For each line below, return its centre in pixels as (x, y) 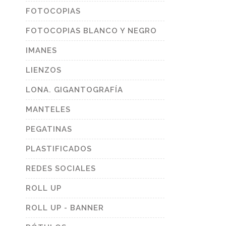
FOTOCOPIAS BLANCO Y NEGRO (91, 31)
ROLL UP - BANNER (65, 208)
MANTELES (48, 109)
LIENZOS (44, 70)
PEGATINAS (49, 129)
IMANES (41, 50)
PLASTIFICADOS (59, 149)
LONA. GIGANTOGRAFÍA (74, 90)
